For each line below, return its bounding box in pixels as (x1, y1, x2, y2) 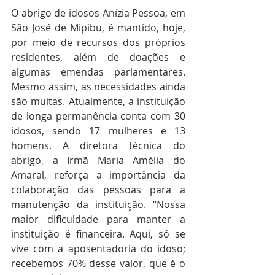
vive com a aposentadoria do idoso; (11, 242, 185, 255)
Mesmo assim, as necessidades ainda (11, 80, 185, 93)
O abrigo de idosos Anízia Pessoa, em (11, 6, 185, 20)
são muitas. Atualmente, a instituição (11, 95, 185, 108)
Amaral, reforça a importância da (11, 168, 185, 182)
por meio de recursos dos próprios (11, 36, 185, 49)
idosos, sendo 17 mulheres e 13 (11, 124, 185, 137)
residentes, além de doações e (11, 50, 185, 64)
